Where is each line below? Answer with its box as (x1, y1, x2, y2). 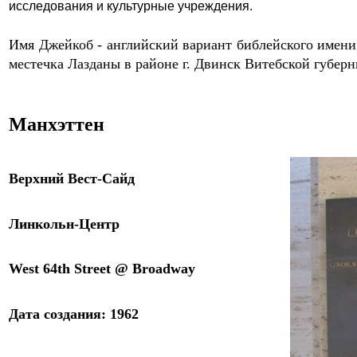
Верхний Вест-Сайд (9, 171, 135, 186)
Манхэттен (9, 114, 104, 135)
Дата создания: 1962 (9, 306, 139, 322)
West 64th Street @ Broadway (9, 261, 195, 277)
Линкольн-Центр (9, 216, 120, 232)
